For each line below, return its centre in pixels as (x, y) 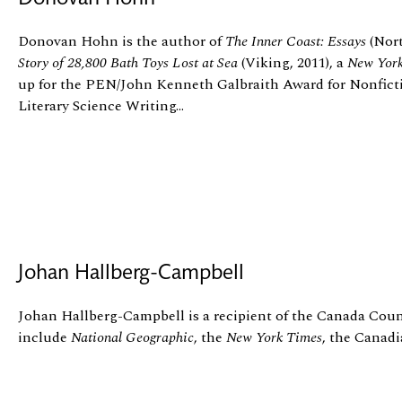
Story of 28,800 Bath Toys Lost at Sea (128, 62)
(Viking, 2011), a (293, 62)
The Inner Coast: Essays (296, 41)
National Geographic (132, 337)
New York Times (274, 337)
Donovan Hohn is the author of (122, 41)
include (44, 337)
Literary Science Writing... (101, 105)
